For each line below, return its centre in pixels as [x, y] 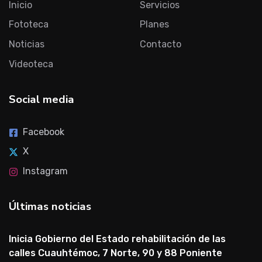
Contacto [161, 44]
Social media [42, 99]
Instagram [45, 171]
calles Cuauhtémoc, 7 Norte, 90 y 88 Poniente [116, 253]
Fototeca [29, 25]
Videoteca [31, 64]
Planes [154, 25]
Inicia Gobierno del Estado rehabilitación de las [117, 239]
